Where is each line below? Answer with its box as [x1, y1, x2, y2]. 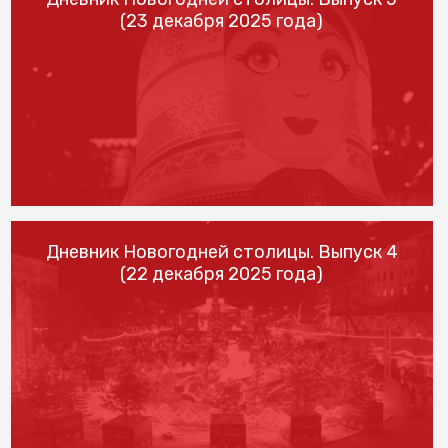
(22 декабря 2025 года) [120, 262, 324, 285]
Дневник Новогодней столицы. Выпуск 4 [45, 240, 398, 263]
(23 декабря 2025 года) [120, 10, 324, 33]
